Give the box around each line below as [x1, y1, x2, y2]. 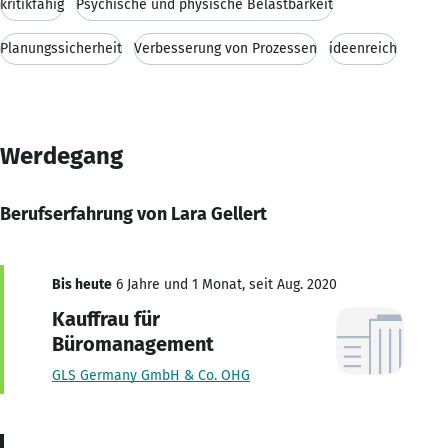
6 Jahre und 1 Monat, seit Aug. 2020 [112, 275, 337, 293]
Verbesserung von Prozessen [134, 39, 317, 57]
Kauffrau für [52, 306, 160, 331]
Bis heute [52, 275, 112, 293]
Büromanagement [52, 331, 214, 356]
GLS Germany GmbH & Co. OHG [52, 366, 250, 384]
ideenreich [329, 39, 397, 57]
